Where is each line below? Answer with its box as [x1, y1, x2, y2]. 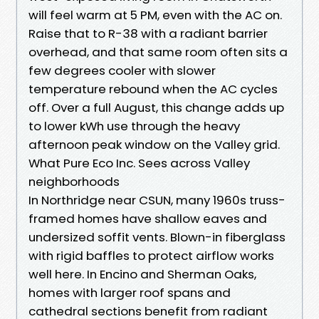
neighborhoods [28, 172, 120, 190]
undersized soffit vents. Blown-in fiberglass [28, 228, 286, 246]
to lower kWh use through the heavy [28, 117, 240, 135]
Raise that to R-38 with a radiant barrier [28, 24, 268, 42]
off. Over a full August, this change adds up [28, 98, 284, 116]
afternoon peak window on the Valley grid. [28, 135, 280, 153]
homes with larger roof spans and [28, 283, 231, 301]
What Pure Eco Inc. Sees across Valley [28, 154, 250, 172]
